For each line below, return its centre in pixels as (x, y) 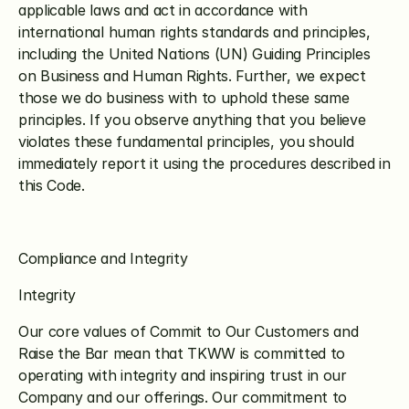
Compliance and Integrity (103, 258)
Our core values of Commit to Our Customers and (189, 331)
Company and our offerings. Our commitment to (183, 397)
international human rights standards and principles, (194, 32)
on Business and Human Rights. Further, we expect (192, 76)
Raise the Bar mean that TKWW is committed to (182, 353)
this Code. (52, 185)
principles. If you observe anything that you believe (192, 120)
